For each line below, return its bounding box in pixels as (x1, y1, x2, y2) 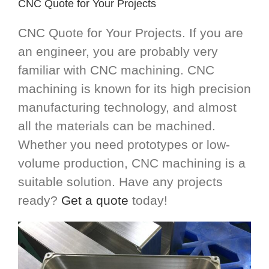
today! (128, 193, 168, 208)
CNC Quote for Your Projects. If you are (18, 26, 243, 40)
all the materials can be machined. (18, 119, 216, 133)
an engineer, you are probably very (18, 44, 218, 59)
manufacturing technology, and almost (18, 100, 237, 115)
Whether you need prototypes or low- (18, 138, 230, 152)
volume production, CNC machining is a (18, 156, 246, 171)
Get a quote (61, 193, 128, 208)
